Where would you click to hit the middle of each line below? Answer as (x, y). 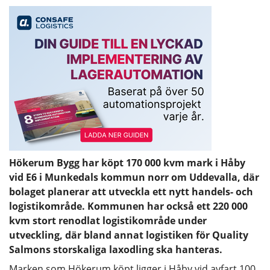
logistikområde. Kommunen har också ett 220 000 (128, 206)
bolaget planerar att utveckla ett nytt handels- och (131, 191)
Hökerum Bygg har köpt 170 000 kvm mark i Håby (127, 162)
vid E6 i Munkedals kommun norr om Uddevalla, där (134, 177)
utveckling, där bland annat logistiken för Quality (129, 235)
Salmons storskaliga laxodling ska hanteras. (116, 249)
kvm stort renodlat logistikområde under (108, 220)
